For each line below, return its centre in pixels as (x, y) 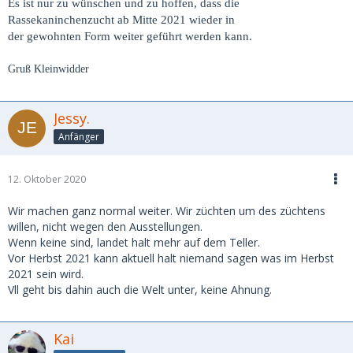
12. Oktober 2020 (47, 179)
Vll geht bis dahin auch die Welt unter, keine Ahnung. (140, 290)
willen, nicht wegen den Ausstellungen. (105, 227)
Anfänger (79, 136)
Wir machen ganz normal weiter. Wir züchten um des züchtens (167, 211)
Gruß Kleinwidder (48, 69)
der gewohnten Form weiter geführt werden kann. (130, 36)
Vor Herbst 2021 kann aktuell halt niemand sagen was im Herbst (171, 258)
